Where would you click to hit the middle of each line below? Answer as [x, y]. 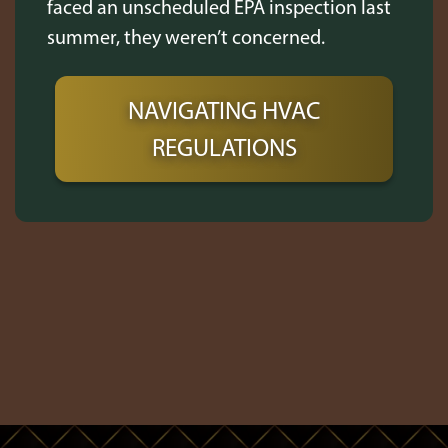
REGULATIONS [224, 147]
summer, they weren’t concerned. [186, 37]
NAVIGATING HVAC [224, 110]
